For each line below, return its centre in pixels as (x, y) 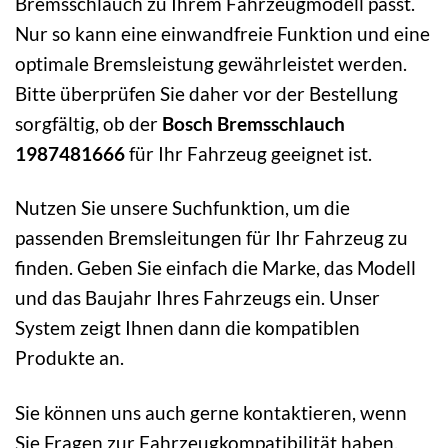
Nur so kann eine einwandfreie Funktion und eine (222, 33)
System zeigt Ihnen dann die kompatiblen (187, 328)
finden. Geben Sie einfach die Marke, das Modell (215, 268)
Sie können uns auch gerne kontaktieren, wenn (211, 413)
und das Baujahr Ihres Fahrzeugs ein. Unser (197, 298)
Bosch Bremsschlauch (253, 123)
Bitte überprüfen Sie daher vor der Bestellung (206, 93)
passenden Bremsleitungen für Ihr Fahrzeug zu (211, 238)
